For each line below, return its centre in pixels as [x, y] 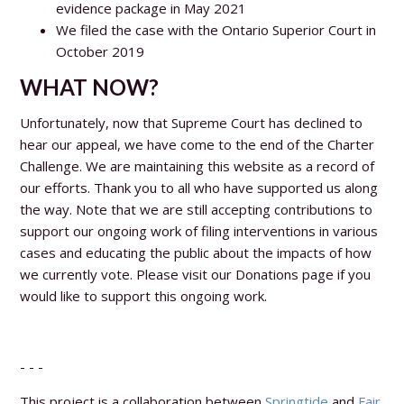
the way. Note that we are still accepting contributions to [197, 209]
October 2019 [101, 51]
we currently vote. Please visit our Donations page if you [196, 274]
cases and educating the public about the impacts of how [196, 252]
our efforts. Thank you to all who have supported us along [199, 187]
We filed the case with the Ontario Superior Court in [216, 29]
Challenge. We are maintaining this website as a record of [197, 165]
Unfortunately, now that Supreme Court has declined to [192, 122]
